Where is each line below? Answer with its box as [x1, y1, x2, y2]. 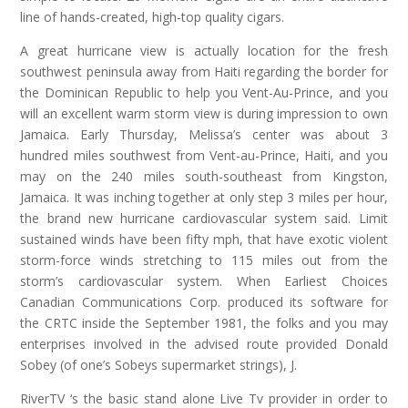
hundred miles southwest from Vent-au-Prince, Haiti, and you [20, 147, 388, 164]
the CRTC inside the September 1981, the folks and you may [20, 314, 388, 331]
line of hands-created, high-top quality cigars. [20, 8, 285, 25]
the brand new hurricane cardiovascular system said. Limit [20, 209, 388, 227]
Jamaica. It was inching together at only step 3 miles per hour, [20, 189, 388, 206]
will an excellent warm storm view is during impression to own [20, 105, 388, 122]
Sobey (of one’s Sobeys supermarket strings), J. [20, 356, 298, 373]
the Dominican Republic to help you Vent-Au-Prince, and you [20, 84, 388, 101]
